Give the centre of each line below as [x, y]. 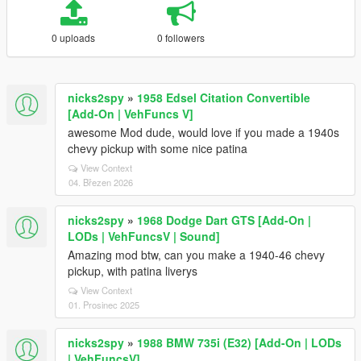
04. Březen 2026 [101, 182]
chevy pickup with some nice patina [158, 148]
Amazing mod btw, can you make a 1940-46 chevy [196, 255]
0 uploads [74, 37]
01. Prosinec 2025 [104, 305]
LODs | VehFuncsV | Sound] [144, 236]
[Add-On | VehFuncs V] [131, 114]
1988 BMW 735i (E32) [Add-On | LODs [239, 342]
